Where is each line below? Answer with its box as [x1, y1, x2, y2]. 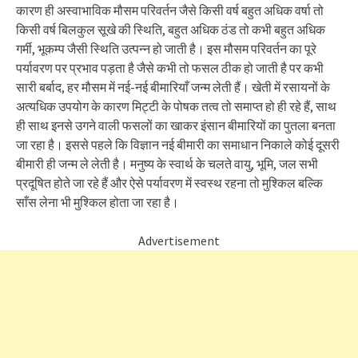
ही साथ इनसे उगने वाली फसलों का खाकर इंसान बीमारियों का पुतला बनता [16, 117, 336, 133]
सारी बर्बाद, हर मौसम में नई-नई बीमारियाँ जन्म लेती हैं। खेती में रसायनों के [16, 79, 330, 95]
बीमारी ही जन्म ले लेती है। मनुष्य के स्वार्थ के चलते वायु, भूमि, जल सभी [16, 156, 318, 172]
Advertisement [138, 233, 220, 249]
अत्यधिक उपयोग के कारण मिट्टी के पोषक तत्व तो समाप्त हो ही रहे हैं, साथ [16, 98, 336, 114]
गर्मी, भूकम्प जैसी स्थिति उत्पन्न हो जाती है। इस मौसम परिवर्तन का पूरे [16, 41, 316, 57]
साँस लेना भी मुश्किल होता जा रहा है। [16, 194, 179, 210]
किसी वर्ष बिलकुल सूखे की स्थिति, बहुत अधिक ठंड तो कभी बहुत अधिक [16, 22, 325, 38]
